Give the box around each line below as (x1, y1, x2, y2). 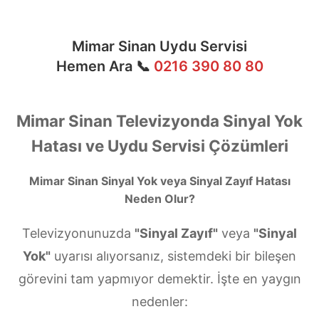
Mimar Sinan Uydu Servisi (72, 38, 247, 56)
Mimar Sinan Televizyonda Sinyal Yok (16, 111, 303, 131)
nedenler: (131, 294, 188, 310)
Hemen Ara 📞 (56, 58, 150, 75)
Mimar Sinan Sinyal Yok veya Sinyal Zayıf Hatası (28, 174, 291, 189)
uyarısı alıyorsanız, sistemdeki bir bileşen (51, 249, 296, 264)
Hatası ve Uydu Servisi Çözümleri (31, 136, 288, 156)
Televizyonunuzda (22, 226, 135, 241)
